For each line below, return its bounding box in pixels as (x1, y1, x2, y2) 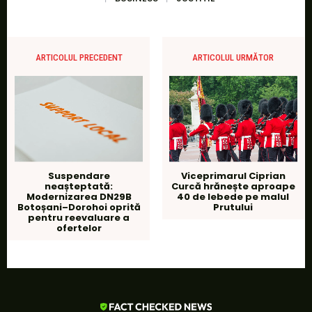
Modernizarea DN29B (26, 190, 132, 204)
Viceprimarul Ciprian (180, 169, 286, 183)
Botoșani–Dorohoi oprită (17, 201, 141, 214)
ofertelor (56, 221, 102, 235)
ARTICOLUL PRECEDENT (35, 52, 123, 63)
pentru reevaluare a (28, 211, 130, 225)
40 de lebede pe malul (177, 190, 290, 204)
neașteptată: (45, 180, 114, 194)
